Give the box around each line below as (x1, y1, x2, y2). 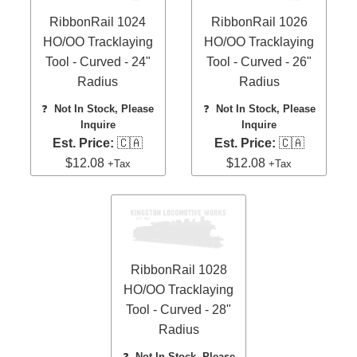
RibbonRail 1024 (49, 15, 147, 29)
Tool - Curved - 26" (206, 55, 312, 69)
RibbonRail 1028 (130, 263, 227, 277)
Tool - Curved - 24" (45, 55, 151, 69)
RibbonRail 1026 (210, 15, 308, 29)
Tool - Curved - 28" (126, 303, 231, 317)
